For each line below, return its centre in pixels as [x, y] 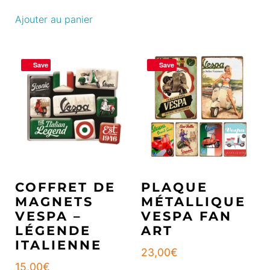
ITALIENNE [58, 245]
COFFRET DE [65, 187]
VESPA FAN [187, 216]
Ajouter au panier [54, 19]
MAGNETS [54, 202]
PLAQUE [174, 187]
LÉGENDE [53, 231]
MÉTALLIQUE [193, 202]
